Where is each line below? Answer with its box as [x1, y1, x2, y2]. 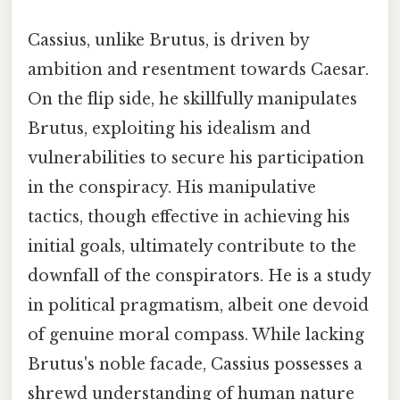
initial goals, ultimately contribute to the [28, 237, 356, 257]
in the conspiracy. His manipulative [28, 178, 316, 198]
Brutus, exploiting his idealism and [28, 119, 311, 139]
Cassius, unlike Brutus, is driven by [28, 30, 309, 51]
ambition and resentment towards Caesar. [28, 60, 369, 80]
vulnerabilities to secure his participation [28, 148, 364, 169]
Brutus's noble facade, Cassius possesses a [28, 354, 362, 375]
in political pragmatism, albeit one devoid [28, 296, 369, 316]
